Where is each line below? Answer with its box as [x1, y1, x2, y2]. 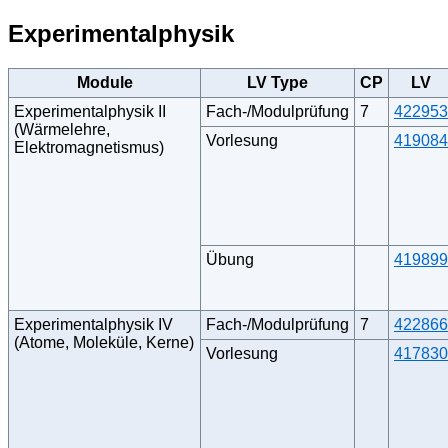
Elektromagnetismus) [14, 138, 164, 156]
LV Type [247, 73, 308, 91]
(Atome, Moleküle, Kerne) [14, 333, 194, 351]
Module [76, 73, 133, 91]
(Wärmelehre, [14, 120, 110, 138]
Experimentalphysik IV [14, 315, 173, 333]
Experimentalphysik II [14, 102, 166, 120]
